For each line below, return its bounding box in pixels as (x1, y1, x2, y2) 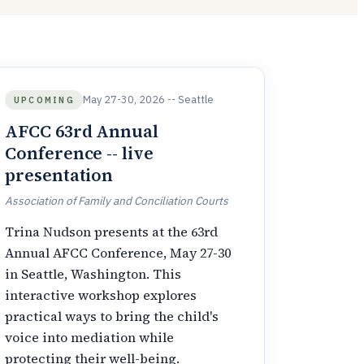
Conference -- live (5, 141, 154, 166)
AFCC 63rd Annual (5, 119, 158, 144)
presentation (5, 163, 114, 188)
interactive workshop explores (5, 285, 197, 304)
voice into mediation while (5, 327, 175, 346)
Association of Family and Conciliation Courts (5, 193, 229, 209)
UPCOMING (13, 93, 76, 106)
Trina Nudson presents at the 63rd (5, 222, 219, 240)
